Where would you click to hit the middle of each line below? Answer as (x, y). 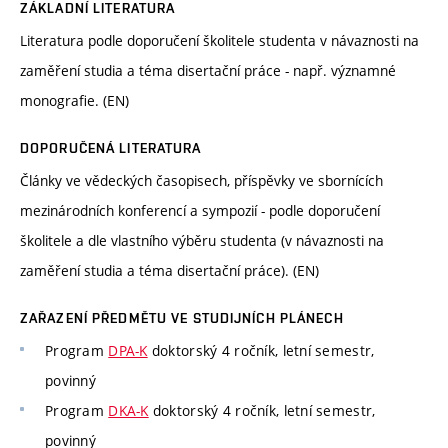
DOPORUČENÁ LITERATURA (111, 148)
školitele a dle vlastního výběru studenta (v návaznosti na (202, 241)
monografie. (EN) (74, 101)
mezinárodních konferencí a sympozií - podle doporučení (200, 211)
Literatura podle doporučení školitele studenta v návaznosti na (219, 41)
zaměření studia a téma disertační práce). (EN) (169, 271)
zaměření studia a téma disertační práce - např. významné (208, 71)
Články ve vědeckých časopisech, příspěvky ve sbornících (201, 181)
